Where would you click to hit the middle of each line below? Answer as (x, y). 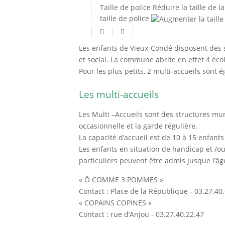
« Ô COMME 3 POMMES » (121, 179)
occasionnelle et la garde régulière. (138, 126)
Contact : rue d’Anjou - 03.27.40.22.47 (141, 214)
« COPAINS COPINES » (115, 202)
